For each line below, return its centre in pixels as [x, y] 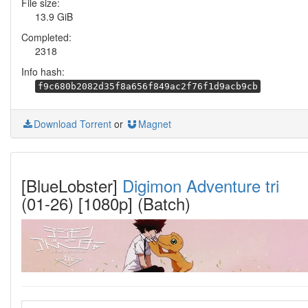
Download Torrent [73, 124]
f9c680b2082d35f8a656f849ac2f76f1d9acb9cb [148, 86]
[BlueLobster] [72, 185]
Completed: [46, 37]
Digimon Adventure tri [201, 185]
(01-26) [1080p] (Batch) [106, 203]
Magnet [155, 124]
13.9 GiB [54, 16]
